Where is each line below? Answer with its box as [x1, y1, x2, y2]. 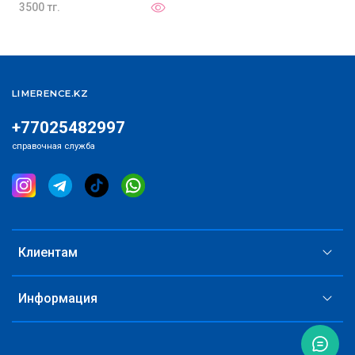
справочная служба [12, 141, 95, 152]
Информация [18, 291, 97, 307]
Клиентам [18, 245, 78, 261]
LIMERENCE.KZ [12, 88, 88, 100]
